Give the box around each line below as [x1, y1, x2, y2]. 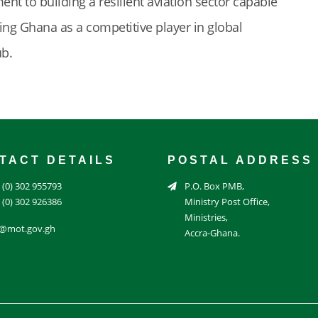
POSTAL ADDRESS [168, 153, 313, 166]
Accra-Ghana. [185, 226, 240, 239]
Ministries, [185, 210, 228, 224]
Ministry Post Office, [185, 194, 270, 208]
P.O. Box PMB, [185, 179, 244, 192]
